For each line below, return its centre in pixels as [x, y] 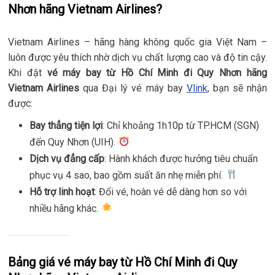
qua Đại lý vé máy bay [133, 88]
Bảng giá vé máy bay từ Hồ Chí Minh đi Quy [123, 262]
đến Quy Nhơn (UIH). [74, 142]
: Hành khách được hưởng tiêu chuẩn [181, 158]
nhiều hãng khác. [65, 208]
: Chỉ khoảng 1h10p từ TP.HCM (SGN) [181, 125]
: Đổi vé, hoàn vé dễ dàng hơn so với [171, 192]
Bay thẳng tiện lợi [66, 125]
